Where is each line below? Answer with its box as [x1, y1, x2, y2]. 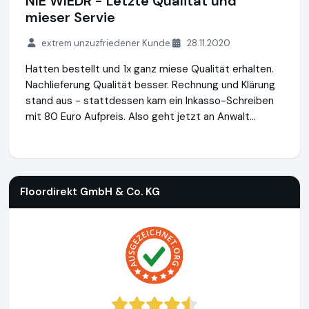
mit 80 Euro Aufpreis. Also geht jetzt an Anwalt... [26, 110, 256, 123]
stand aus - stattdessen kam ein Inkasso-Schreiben [26, 94, 274, 108]
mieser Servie [26, 8, 115, 26]
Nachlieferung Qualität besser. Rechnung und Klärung [26, 78, 275, 92]
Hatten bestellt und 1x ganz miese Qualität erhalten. [26, 62, 274, 76]
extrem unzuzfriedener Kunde [41, 37, 171, 49]
